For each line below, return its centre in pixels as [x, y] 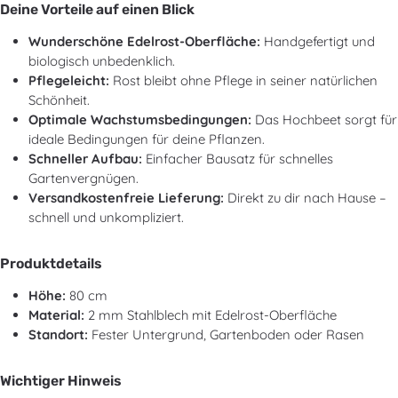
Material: [56, 315]
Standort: [58, 334]
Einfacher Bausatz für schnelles [238, 159]
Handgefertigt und [318, 41]
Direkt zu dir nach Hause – [305, 198]
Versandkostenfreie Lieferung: [126, 198]
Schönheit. [59, 100]
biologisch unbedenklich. [102, 61]
